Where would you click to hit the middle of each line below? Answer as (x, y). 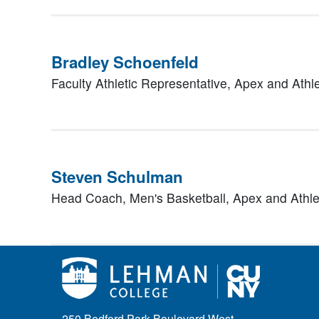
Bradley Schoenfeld (125, 62)
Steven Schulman (117, 177)
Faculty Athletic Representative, (143, 83)
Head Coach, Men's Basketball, (142, 198)
